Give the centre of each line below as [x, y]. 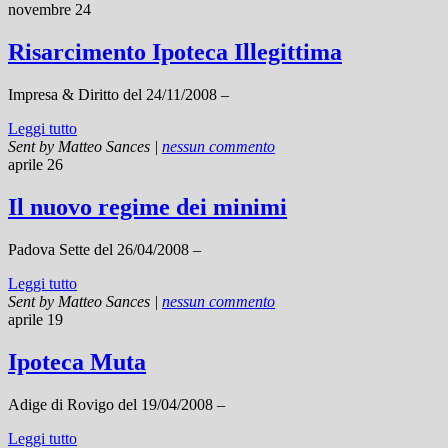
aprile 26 [35, 165]
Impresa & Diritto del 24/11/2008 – [118, 95]
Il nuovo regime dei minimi [147, 207]
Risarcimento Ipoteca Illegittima [175, 52]
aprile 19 [35, 319]
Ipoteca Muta [77, 361]
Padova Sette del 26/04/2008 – [104, 249]
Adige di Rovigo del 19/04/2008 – [116, 404]
